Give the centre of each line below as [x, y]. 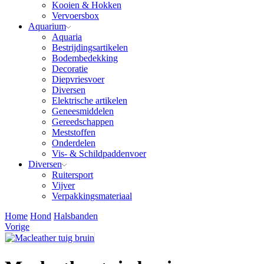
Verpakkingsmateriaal [92, 196]
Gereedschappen [83, 122]
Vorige [17, 227]
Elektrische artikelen [90, 101]
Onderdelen [74, 143]
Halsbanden [76, 216]
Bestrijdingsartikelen [90, 48]
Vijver [63, 186]
